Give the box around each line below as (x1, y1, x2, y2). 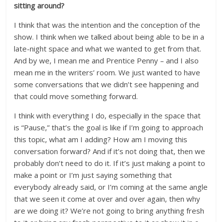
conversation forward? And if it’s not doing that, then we (14, 146, 206, 156)
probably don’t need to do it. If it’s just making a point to (14, 158, 206, 168)
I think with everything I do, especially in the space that (14, 111, 201, 120)
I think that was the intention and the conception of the (14, 20, 201, 30)
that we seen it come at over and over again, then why (14, 194, 201, 204)
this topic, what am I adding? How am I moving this (14, 134, 188, 144)
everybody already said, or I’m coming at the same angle (14, 182, 208, 192)
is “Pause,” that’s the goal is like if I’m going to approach (14, 122, 204, 132)
